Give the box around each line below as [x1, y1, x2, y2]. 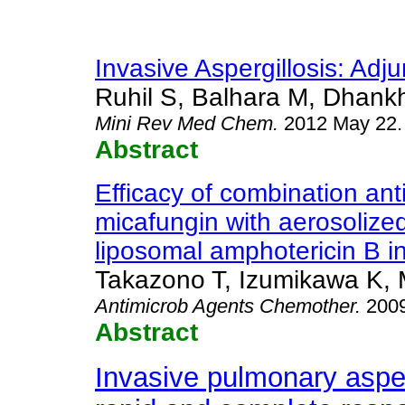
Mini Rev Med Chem [95, 112, 273, 135]
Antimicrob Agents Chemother [95, 295, 355, 317]
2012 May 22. [284, 112, 402, 135]
